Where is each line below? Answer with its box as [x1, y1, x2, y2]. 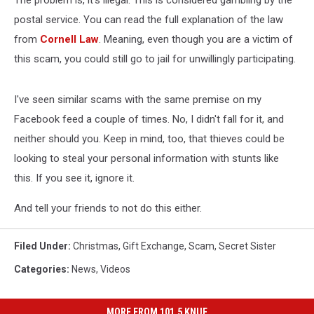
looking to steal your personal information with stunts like [14, 152, 279, 165]
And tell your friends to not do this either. [14, 202, 202, 214]
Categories [14, 264, 67, 275]
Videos [100, 264, 130, 275]
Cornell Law [40, 33, 99, 46]
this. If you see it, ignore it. [14, 172, 135, 184]
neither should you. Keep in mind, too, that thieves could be [14, 132, 285, 145]
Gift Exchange [123, 240, 184, 252]
